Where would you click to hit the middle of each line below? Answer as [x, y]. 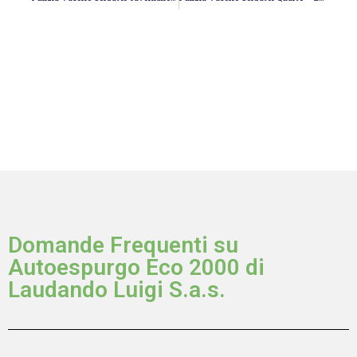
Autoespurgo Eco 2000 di [136, 268]
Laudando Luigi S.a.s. [117, 290]
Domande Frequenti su [123, 245]
